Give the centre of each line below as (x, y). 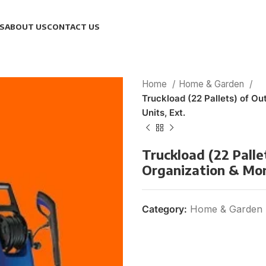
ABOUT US (26, 26)
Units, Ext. (164, 113)
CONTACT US (73, 26)
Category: (164, 209)
